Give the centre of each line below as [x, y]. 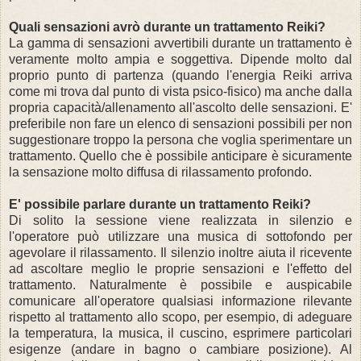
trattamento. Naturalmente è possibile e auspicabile [180, 284]
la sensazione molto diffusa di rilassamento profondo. [160, 172]
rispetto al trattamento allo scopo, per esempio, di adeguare [180, 317]
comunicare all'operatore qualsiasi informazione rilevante [180, 301]
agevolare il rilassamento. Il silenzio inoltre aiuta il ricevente [180, 252]
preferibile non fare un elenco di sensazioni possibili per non [180, 123]
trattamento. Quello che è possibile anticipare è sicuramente [180, 156]
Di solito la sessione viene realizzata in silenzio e [180, 220]
